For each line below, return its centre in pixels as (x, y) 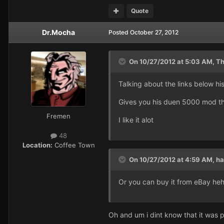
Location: (37, 145)
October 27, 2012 (154, 32)
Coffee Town (73, 145)
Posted (119, 32)
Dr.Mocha (58, 32)
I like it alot (136, 119)
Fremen (58, 116)
